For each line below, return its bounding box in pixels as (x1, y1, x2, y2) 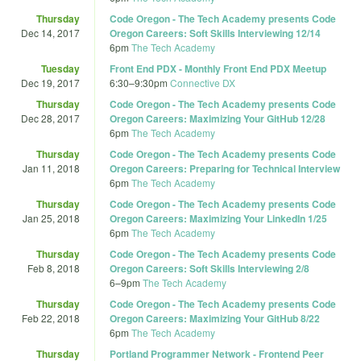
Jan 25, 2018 (23, 210, 80, 225)
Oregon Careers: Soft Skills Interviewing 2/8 (110, 260, 309, 276)
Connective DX (170, 75, 235, 89)
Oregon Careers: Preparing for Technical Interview (110, 160, 340, 176)
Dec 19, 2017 (21, 75, 80, 89)
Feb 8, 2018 (27, 260, 80, 275)
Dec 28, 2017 (21, 110, 80, 125)
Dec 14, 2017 (21, 25, 80, 39)
